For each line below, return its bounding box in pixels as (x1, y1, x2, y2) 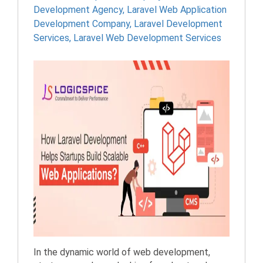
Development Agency (33, 4, 123, 15)
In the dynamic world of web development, (33, 247, 210, 258)
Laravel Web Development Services (73, 32, 221, 43)
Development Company (33, 18, 130, 29)
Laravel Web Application (127, 4, 227, 15)
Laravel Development (134, 18, 222, 29)
